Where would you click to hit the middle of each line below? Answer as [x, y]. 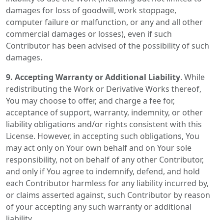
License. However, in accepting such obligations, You [103, 136]
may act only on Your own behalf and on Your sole [99, 148]
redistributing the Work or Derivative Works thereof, [104, 89]
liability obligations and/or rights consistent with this [104, 124]
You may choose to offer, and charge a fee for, [90, 101]
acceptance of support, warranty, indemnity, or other [104, 112]
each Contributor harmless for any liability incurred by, [107, 183]
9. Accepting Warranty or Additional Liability [93, 77]
